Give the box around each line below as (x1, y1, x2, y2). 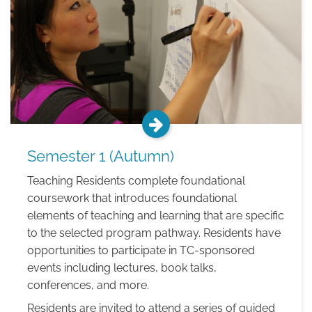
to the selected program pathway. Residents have (27, 226, 281, 240)
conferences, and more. (27, 279, 149, 292)
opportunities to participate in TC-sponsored (27, 244, 255, 257)
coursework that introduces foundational (27, 192, 237, 205)
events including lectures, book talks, (27, 261, 217, 274)
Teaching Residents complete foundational (27, 174, 245, 187)
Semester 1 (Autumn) (27, 147, 174, 165)
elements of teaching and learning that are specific (27, 209, 284, 222)
